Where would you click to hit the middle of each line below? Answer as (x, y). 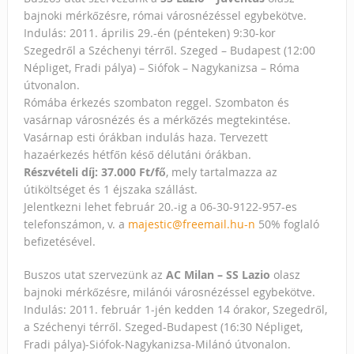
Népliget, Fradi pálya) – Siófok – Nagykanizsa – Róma (161, 67)
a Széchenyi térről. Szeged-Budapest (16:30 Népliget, (163, 326)
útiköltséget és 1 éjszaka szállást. (110, 189)
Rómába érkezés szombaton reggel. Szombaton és (156, 102)
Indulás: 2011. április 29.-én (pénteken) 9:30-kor (149, 32)
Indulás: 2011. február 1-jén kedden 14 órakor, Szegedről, (175, 309)
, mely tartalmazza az (221, 171)
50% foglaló (287, 224)
